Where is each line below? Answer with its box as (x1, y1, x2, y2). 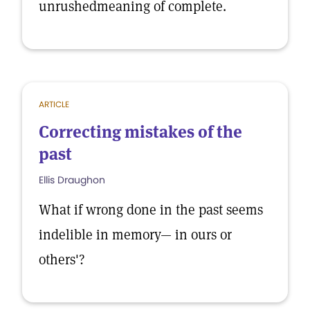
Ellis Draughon (39, 173, 105, 187)
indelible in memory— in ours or (39, 226, 232, 244)
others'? (39, 250, 85, 268)
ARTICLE (39, 98, 69, 110)
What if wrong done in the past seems (39, 201, 263, 219)
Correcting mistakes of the (39, 121, 242, 143)
